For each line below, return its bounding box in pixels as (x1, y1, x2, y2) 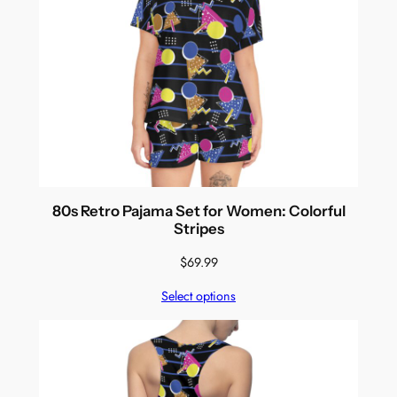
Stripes (173, 219, 224, 237)
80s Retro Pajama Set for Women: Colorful (51, 201, 346, 220)
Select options (161, 286, 236, 305)
